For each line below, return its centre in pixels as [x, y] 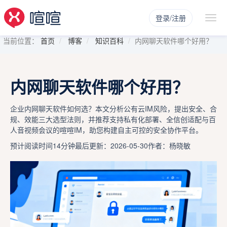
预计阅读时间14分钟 [43, 145]
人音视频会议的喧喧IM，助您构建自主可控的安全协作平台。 [106, 130]
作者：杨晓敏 [169, 145]
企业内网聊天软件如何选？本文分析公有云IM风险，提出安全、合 [113, 108]
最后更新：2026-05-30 [111, 145]
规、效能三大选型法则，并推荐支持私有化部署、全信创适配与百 [113, 119]
